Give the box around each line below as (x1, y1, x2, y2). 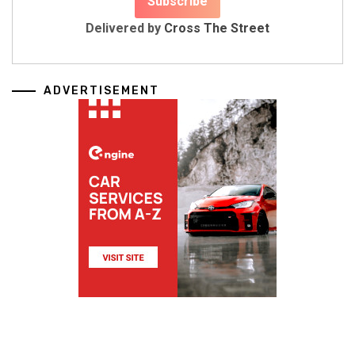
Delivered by (86, 21, 164, 36)
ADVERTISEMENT (44, 84, 159, 98)
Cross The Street (164, 21, 269, 36)
